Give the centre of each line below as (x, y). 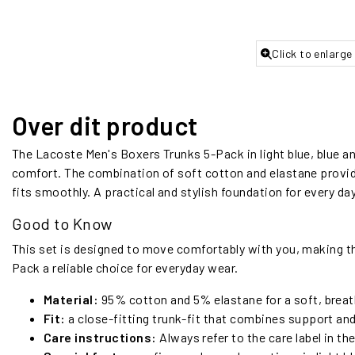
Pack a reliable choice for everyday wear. (125, 268)
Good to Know (62, 224)
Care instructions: (100, 338)
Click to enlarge (312, 54)
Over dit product (105, 126)
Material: (71, 300)
